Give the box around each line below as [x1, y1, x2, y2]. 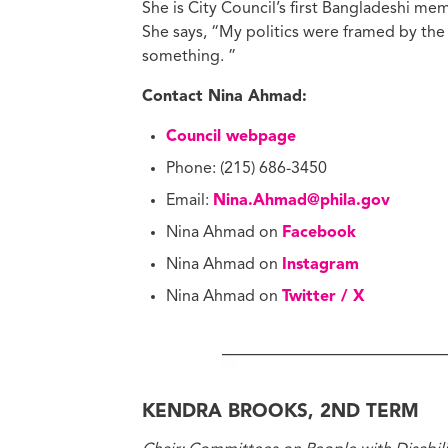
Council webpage [166, 128, 296, 145]
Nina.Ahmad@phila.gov [213, 192, 390, 209]
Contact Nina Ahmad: [142, 88, 307, 105]
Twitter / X [282, 288, 365, 305]
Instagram [282, 256, 359, 273]
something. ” [142, 48, 236, 65]
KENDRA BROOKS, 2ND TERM [142, 402, 419, 422]
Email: [166, 192, 213, 209]
